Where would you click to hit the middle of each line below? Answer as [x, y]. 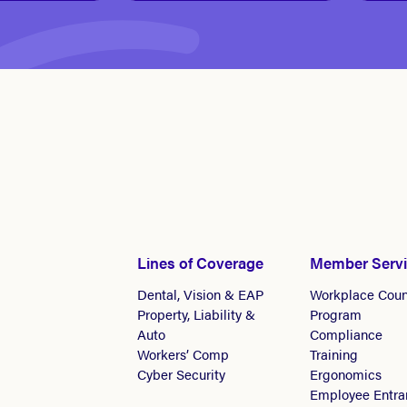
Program [336, 313]
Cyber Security [181, 373]
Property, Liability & [196, 313]
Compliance [346, 333]
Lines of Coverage [200, 262]
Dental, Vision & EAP [200, 293]
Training [334, 353]
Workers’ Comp [183, 353]
